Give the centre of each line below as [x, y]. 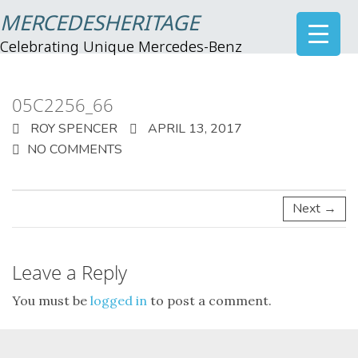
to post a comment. [209, 300]
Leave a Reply [70, 272]
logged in [119, 300]
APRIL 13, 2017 [193, 129]
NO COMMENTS [75, 149]
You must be [51, 300]
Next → [314, 209]
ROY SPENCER [72, 129]
